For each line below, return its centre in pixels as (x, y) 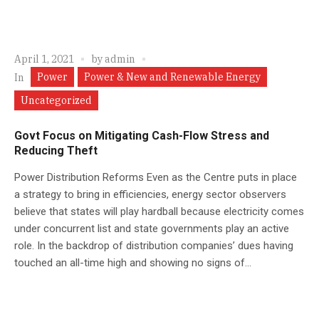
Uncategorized (56, 100)
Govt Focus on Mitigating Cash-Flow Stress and (142, 135)
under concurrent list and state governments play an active (152, 228)
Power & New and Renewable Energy (172, 77)
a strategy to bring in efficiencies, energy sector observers (150, 194)
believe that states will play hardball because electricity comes (159, 211)
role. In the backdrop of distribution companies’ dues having (154, 245)
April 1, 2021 (44, 59)
